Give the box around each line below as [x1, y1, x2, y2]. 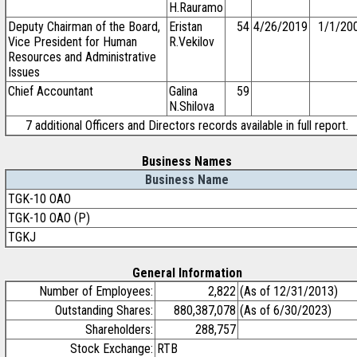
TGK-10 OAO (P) [8, 210, 90, 226]
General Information [131, 265, 242, 280]
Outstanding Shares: [55, 303, 153, 318]
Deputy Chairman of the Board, [8, 19, 160, 34]
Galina [169, 84, 198, 99]
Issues [8, 65, 40, 80]
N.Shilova [169, 99, 214, 114]
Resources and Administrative [8, 49, 156, 65]
